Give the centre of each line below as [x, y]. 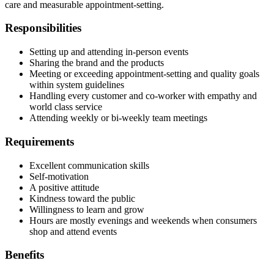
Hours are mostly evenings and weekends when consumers [143, 220]
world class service [66, 107]
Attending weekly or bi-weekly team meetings [118, 118]
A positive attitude [64, 187]
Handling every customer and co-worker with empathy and [143, 96]
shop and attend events [73, 231]
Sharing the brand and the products [97, 63]
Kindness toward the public [82, 198]
